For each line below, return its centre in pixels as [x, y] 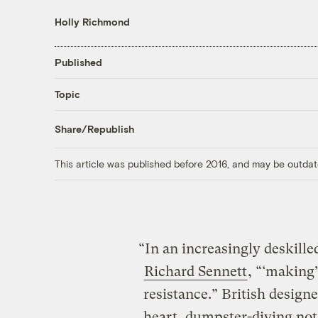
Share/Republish [94, 129]
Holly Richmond [92, 21]
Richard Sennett [195, 271]
